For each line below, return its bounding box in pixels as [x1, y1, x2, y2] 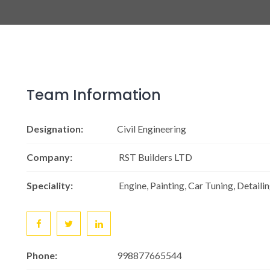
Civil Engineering [117, 123, 186, 134]
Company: [27, 151, 72, 163]
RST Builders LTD [117, 151, 192, 163]
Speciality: [27, 180, 73, 191]
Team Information [27, 85, 161, 105]
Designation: [27, 123, 83, 134]
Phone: [27, 250, 57, 261]
